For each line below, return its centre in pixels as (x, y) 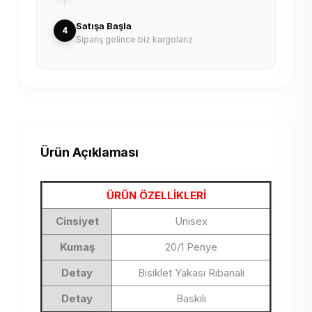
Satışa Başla (104, 26)
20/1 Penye (191, 247)
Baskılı (191, 298)
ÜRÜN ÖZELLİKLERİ (156, 195)
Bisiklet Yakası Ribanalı (191, 273)
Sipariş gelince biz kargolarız (134, 39)
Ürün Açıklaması (89, 152)
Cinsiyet (77, 221)
